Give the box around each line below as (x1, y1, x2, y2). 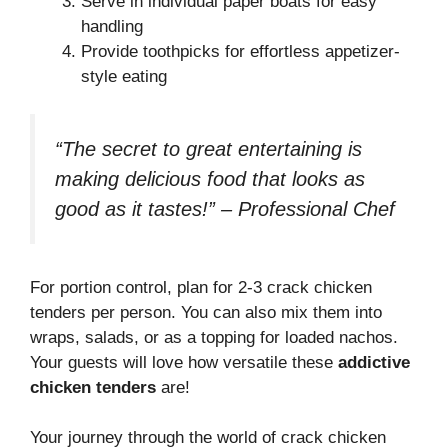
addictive (338, 352, 410, 372)
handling (81, 16, 143, 36)
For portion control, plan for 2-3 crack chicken (30, 277, 372, 297)
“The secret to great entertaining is (55, 138, 362, 161)
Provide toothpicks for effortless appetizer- (81, 41, 400, 61)
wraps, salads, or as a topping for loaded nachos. (30, 327, 398, 347)
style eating (81, 66, 167, 86)
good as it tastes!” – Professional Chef (55, 198, 395, 221)
